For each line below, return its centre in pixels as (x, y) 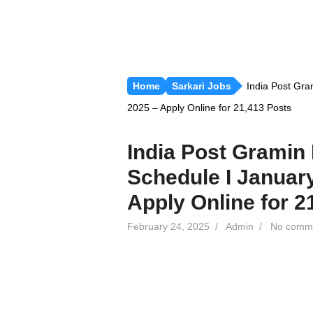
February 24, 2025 (168, 227)
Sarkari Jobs (202, 86)
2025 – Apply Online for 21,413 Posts (209, 108)
